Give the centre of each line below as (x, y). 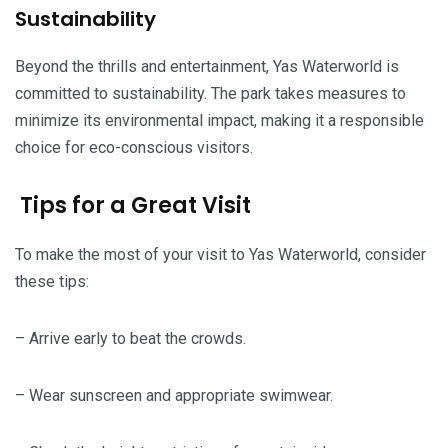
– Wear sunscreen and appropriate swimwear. (174, 395)
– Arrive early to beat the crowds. (130, 338)
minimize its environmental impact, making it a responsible (219, 120)
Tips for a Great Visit (133, 205)
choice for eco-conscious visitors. (134, 147)
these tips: (52, 281)
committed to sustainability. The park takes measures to (210, 93)
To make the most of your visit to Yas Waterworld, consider (220, 254)
